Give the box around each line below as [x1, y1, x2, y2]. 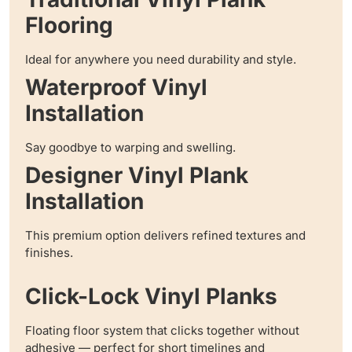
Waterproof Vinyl [25, 74, 207, 101]
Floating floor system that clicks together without [25, 323, 299, 339]
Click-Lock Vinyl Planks [25, 283, 277, 310]
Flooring [25, 12, 113, 39]
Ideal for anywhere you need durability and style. [25, 52, 296, 68]
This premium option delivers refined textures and [25, 228, 306, 244]
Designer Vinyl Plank [25, 162, 248, 189]
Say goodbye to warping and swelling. [25, 140, 236, 156]
